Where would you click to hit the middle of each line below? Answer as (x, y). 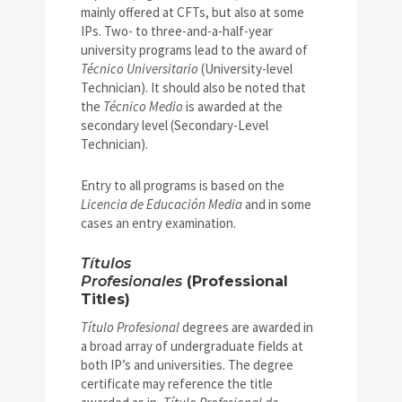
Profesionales (131, 282)
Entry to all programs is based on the (183, 186)
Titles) (105, 300)
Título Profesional (131, 328)
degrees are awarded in (248, 328)
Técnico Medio (144, 107)
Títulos (106, 264)
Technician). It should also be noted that (193, 88)
